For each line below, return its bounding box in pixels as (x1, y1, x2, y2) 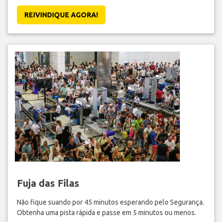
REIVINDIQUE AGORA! (24, 11, 98, 19)
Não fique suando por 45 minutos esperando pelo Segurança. (16, 198, 204, 207)
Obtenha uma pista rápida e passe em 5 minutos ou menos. (16, 209, 196, 217)
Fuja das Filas (16, 177, 79, 189)
